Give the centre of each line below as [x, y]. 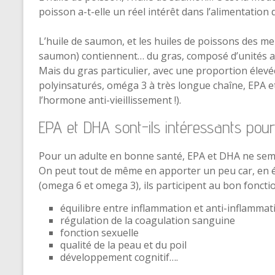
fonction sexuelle [99, 233]
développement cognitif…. [119, 257]
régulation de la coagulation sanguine [148, 220]
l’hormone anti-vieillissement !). [110, 100]
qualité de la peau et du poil [123, 245]
